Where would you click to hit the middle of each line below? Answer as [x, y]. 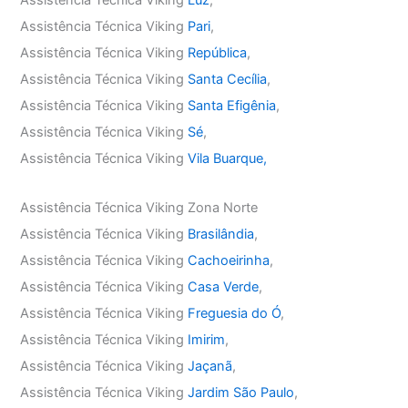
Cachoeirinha [229, 261]
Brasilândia [221, 235]
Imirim [207, 340]
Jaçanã [210, 367]
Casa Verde [224, 287]
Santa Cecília [228, 79]
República [218, 52]
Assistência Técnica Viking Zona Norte [139, 208]
